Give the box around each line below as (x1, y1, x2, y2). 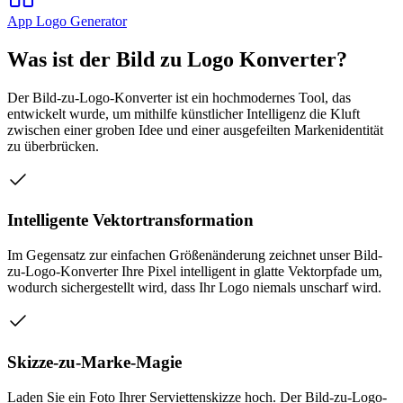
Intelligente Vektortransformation (7, 210, 254, 230)
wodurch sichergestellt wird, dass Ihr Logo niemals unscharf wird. (7, 280, 381, 296)
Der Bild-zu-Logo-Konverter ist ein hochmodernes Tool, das (7, 89, 351, 105)
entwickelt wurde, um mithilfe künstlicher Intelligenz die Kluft (7, 105, 360, 121)
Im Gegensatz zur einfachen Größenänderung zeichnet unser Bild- (7, 247, 382, 264)
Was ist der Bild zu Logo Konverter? (7, 47, 347, 71)
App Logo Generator (7, 13, 127, 29)
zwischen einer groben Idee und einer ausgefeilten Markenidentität (7, 121, 383, 138)
